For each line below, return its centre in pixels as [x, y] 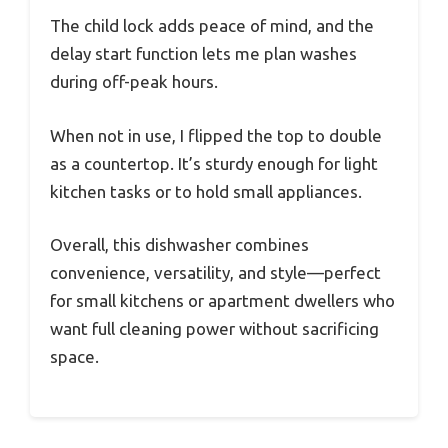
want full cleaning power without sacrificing [214, 329]
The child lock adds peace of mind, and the [212, 26]
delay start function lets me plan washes [203, 54]
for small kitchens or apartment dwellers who [222, 301]
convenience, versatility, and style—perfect [215, 273]
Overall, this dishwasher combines [179, 245]
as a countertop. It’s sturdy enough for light [214, 163]
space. [74, 357]
